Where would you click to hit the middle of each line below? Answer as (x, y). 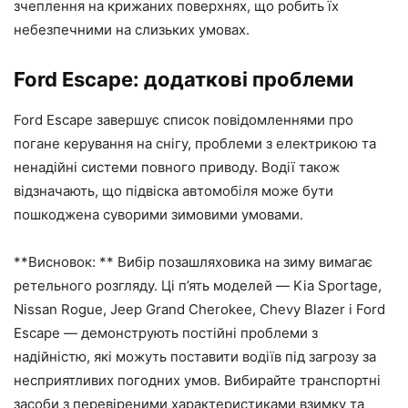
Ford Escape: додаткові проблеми (184, 80)
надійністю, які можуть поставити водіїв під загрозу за (195, 357)
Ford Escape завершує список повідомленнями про (184, 120)
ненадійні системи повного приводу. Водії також (177, 168)
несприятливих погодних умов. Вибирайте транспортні (197, 381)
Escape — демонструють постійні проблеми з (166, 333)
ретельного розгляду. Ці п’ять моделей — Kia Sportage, (198, 286)
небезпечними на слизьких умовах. (132, 30)
